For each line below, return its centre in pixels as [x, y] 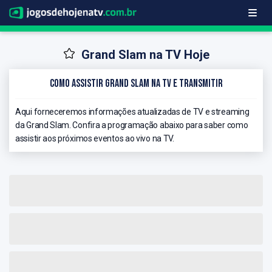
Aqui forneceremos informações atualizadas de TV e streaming [132, 111]
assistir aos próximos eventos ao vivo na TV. [95, 138]
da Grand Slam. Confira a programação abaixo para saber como [132, 125]
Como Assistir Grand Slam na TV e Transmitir [136, 83]
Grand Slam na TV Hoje [145, 55]
